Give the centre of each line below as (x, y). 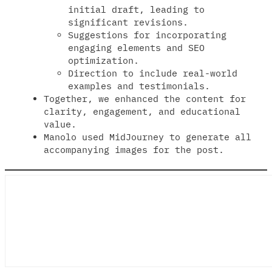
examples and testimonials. (139, 86)
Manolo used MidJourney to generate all (148, 137)
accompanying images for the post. (134, 150)
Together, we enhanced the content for (145, 99)
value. (60, 124)
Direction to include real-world (153, 73)
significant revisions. (128, 22)
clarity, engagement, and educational (142, 112)
